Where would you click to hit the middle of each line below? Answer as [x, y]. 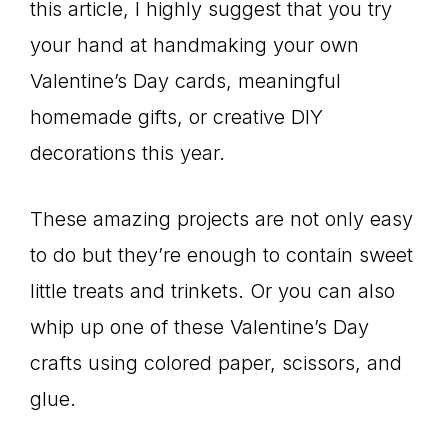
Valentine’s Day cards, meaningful [185, 81]
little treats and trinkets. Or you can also [212, 291]
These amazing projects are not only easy [221, 219]
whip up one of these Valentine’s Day [199, 327]
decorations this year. [127, 153]
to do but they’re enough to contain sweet [221, 255]
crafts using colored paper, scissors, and [216, 363]
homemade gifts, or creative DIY [176, 117]
